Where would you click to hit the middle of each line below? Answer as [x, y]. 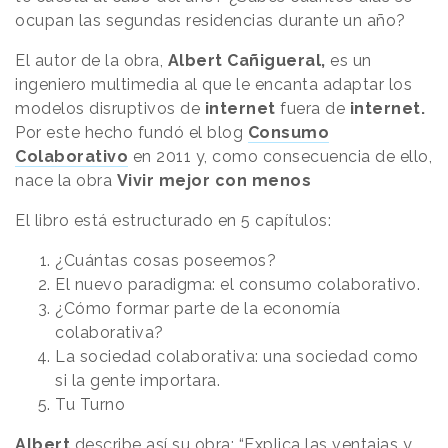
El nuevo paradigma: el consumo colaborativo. [237, 284]
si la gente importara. [137, 380]
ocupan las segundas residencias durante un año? [210, 20]
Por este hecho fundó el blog [131, 132]
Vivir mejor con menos [213, 180]
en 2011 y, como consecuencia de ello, [280, 156]
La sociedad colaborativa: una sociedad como [237, 356]
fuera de [315, 108]
